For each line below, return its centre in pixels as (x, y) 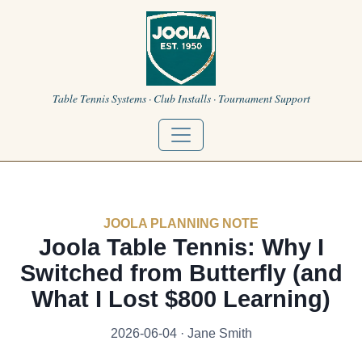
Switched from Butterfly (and (181, 273)
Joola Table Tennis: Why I (181, 247)
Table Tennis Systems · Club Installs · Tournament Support (181, 98)
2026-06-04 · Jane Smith (181, 333)
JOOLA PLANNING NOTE (181, 223)
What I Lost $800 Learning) (181, 299)
